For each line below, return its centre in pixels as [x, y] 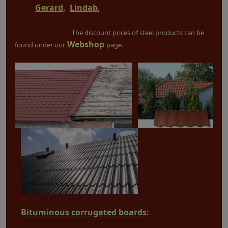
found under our [40, 45]
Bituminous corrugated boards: [85, 212]
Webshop [86, 44]
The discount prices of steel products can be [138, 32]
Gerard [49, 7]
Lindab [84, 7]
